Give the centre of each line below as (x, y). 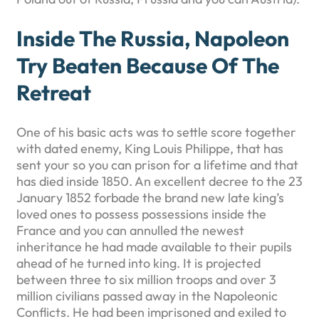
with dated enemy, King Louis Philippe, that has (150, 148)
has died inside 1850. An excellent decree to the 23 (159, 181)
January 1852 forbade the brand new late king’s (150, 197)
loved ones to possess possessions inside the (141, 214)
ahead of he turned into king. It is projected (138, 263)
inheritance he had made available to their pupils (154, 246)
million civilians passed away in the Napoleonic (147, 296)
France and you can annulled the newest (130, 230)
